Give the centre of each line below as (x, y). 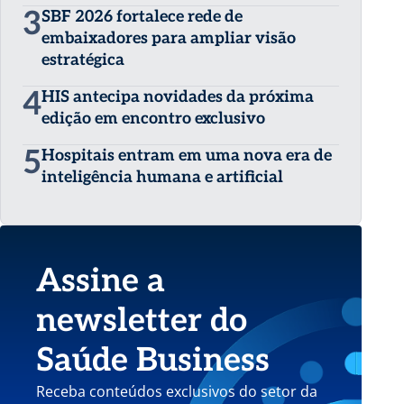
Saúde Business (153, 360)
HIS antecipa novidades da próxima (178, 96)
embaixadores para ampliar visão (169, 38)
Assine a (101, 281)
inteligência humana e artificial (163, 177)
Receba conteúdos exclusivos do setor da (177, 391)
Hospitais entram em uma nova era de (187, 155)
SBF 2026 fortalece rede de (142, 16)
